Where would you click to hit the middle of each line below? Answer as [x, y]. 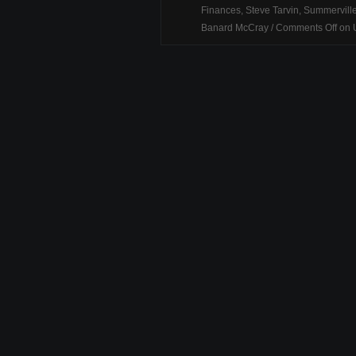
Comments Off [306, 28]
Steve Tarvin [272, 10]
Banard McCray [235, 28]
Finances [221, 10]
